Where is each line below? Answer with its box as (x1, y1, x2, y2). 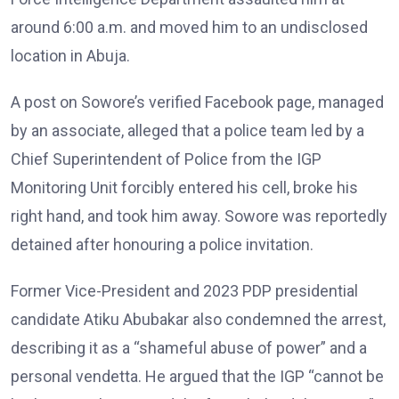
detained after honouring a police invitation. (11, 235, 313, 254)
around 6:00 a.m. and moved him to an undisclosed (11, 18, 368, 37)
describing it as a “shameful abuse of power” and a (11, 338, 367, 357)
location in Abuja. (11, 46, 130, 65)
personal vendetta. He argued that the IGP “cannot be (11, 367, 384, 386)
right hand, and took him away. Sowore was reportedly (11, 207, 387, 225)
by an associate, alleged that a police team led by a (11, 121, 364, 140)
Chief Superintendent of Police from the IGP (11, 150, 322, 168)
